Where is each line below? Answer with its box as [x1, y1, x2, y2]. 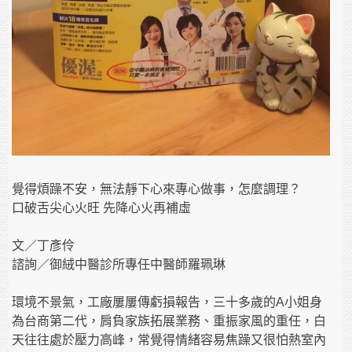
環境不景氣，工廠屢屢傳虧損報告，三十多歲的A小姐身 [12, 295, 323, 310]
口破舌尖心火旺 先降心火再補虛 [12, 201, 192, 215]
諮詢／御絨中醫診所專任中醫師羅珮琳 [12, 258, 226, 272]
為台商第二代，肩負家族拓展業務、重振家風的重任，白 [12, 314, 327, 328]
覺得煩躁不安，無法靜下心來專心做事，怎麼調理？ [12, 182, 302, 196]
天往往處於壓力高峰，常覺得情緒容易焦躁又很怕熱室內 [12, 333, 327, 347]
